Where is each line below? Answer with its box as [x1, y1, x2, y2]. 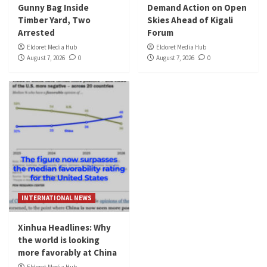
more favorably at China [18, 246, 117, 258]
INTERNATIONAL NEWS [21, 193, 92, 202]
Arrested [18, 26, 55, 38]
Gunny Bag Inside [18, 1, 89, 13]
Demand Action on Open [147, 1, 247, 13]
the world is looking [18, 234, 100, 246]
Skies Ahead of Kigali [147, 14, 233, 26]
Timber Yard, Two [18, 14, 91, 26]
